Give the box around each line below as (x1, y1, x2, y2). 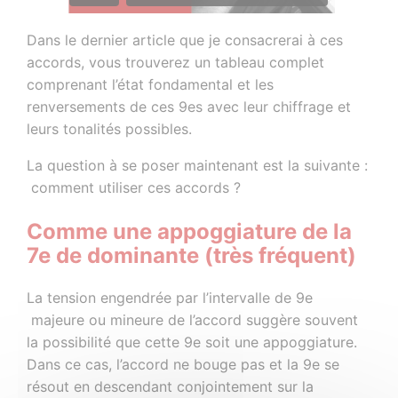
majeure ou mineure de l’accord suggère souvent (27, 311, 359, 330)
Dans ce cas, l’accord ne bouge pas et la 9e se (27, 355, 340, 374)
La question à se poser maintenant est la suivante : (27, 156, 369, 175)
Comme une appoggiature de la (27, 218, 353, 244)
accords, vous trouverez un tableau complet (27, 53, 325, 72)
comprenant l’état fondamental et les (27, 76, 275, 94)
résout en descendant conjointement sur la (27, 378, 314, 396)
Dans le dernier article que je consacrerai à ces (27, 31, 344, 50)
